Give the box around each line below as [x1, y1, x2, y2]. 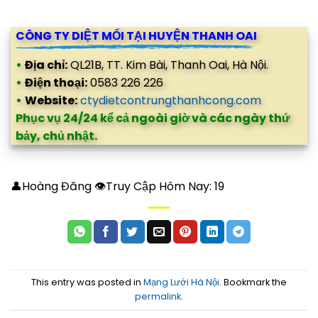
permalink [135, 290, 181, 302]
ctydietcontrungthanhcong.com [80, 92, 261, 109]
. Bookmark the [219, 275, 287, 288]
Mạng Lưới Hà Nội [143, 275, 219, 288]
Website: [25, 92, 77, 109]
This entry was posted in [31, 275, 143, 288]
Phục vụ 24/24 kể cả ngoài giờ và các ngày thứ [16, 110, 290, 127]
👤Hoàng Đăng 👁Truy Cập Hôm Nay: [11, 178, 212, 195]
